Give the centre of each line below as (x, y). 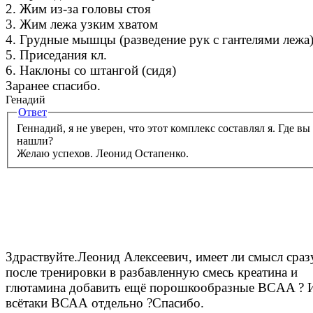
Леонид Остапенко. (141, 154)
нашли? (35, 141)
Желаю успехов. (55, 154)
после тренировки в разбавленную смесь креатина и (152, 272)
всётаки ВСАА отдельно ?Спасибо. (105, 303)
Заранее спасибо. (53, 85)
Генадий (26, 99)
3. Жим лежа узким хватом (82, 24)
